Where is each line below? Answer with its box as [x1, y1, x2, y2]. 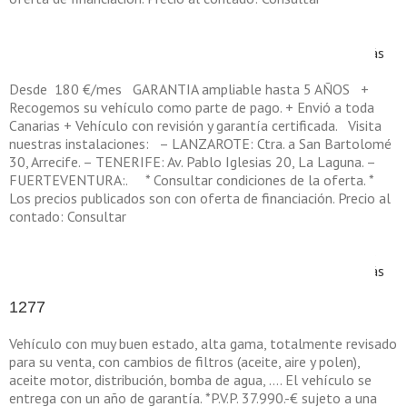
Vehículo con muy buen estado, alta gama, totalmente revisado [9, 334, 397, 352]
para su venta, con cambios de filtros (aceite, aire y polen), [9, 352, 360, 371]
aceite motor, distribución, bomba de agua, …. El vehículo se [9, 371, 372, 389]
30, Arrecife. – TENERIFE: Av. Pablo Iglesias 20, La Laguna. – [9, 153, 375, 171]
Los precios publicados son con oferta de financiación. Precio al [9, 189, 391, 207]
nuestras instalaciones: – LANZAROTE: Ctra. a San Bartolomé [9, 134, 392, 153]
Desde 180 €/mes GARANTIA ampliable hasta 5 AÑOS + [9, 80, 369, 98]
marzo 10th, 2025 [96, 243, 208, 262]
